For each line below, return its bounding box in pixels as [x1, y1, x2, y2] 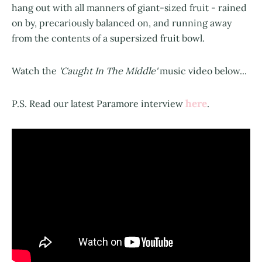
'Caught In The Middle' [59, 64, 160, 77]
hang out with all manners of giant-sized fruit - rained [12, 1, 247, 13]
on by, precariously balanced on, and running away [12, 16, 232, 29]
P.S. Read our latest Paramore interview [12, 97, 185, 109]
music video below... [160, 64, 247, 77]
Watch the [12, 64, 59, 77]
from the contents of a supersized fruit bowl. [12, 32, 205, 44]
